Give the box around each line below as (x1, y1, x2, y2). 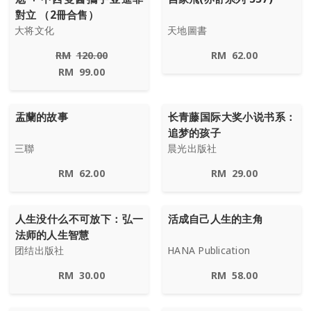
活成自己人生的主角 (167, 212, 263, 227)
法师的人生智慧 (15, 228, 90, 243)
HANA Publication (167, 244, 250, 258)
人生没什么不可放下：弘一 (15, 212, 144, 227)
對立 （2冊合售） (15, 7, 99, 22)
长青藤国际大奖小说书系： (167, 110, 296, 125)
